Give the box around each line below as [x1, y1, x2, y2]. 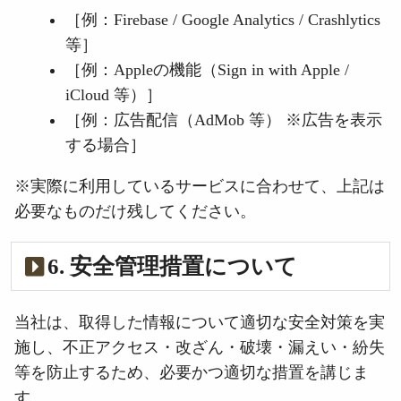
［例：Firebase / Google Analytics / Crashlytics [65, 11, 381, 30]
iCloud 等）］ [65, 86, 163, 105]
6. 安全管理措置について [47, 254, 297, 279]
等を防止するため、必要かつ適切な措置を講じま [14, 363, 369, 381]
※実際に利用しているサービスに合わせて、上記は [14, 176, 385, 195]
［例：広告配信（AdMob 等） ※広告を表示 [65, 111, 383, 130]
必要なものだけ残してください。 [14, 201, 256, 220]
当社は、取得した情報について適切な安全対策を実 [14, 312, 385, 331]
